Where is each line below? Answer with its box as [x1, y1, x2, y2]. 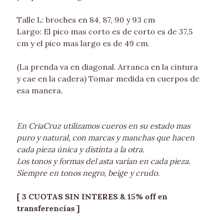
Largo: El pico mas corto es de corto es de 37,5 [16, 27, 192, 37]
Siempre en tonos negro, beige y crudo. [16, 168, 160, 178]
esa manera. [16, 85, 63, 96]
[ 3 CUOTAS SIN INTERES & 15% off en [16, 192, 167, 202]
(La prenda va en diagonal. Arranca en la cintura [16, 62, 198, 72]
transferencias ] [16, 203, 80, 214]
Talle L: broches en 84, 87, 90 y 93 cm [16, 15, 155, 25]
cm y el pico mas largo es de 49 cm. [16, 38, 150, 49]
